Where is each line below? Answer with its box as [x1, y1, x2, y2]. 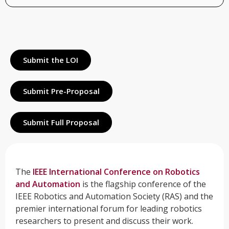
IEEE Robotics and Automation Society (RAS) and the [15, 190, 213, 202]
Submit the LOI [23, 54, 78, 65]
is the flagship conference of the [80, 178, 206, 190]
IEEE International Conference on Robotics [33, 166, 200, 177]
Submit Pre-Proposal [23, 85, 100, 96]
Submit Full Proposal [23, 117, 99, 127]
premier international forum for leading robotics [15, 202, 202, 214]
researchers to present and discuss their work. [15, 215, 193, 226]
